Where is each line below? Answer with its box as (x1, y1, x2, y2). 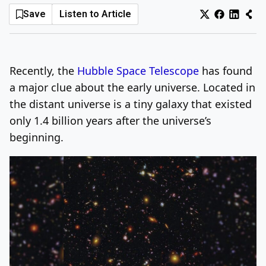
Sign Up (211, 15, 245, 27)
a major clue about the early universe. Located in (9, 80, 255, 94)
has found (199, 63, 252, 78)
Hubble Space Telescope (77, 63, 199, 78)
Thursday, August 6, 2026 (15, 15, 126, 27)
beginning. (9, 129, 64, 144)
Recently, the (9, 63, 77, 78)
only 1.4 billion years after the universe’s (9, 113, 211, 128)
